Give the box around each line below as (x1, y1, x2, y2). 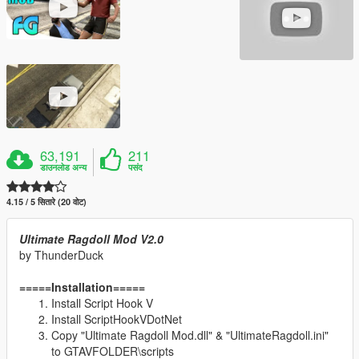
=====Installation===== (19, 279, 145, 295)
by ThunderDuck (19, 247, 103, 263)
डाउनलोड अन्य (40, 161, 87, 173)
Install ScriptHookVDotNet (51, 311, 182, 327)
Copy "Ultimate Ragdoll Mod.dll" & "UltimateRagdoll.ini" (51, 327, 329, 343)
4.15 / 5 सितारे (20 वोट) (6, 196, 87, 208)
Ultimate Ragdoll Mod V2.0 (19, 231, 163, 247)
